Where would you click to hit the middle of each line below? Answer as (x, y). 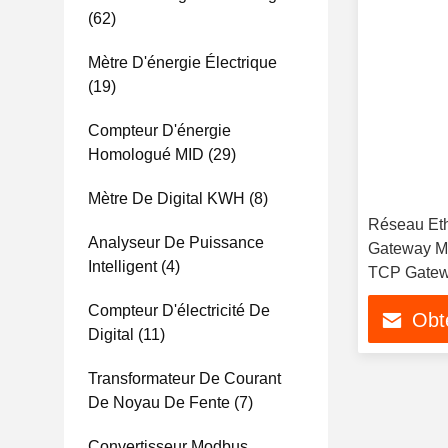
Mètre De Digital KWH (166, 198)
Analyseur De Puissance (176, 242)
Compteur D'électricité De (179, 310)
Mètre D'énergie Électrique (182, 62)
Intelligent (122, 266)
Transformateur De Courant (184, 378)
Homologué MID (146, 154)
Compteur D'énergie (159, 130)
